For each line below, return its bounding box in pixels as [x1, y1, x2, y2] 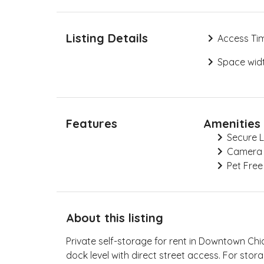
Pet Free [226, 160, 263, 171]
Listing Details [66, 31, 148, 45]
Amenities [203, 116, 260, 131]
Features [66, 116, 117, 131]
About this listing [66, 210, 163, 225]
